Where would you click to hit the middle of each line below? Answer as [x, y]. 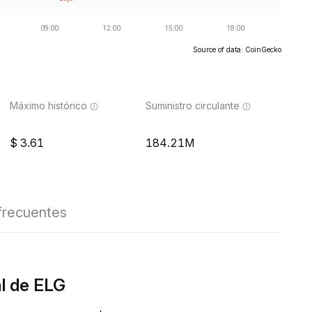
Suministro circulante [193, 106]
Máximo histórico [48, 106]
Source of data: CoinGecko [237, 49]
